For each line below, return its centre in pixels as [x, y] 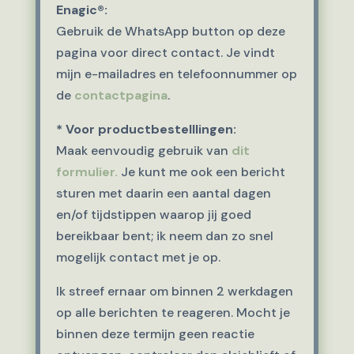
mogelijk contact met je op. [138, 257]
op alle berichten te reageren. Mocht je [173, 313]
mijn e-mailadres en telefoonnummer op [176, 74]
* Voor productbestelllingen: [146, 129]
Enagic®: [81, 10]
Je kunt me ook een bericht [201, 172]
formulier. [87, 172]
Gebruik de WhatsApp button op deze [170, 31]
